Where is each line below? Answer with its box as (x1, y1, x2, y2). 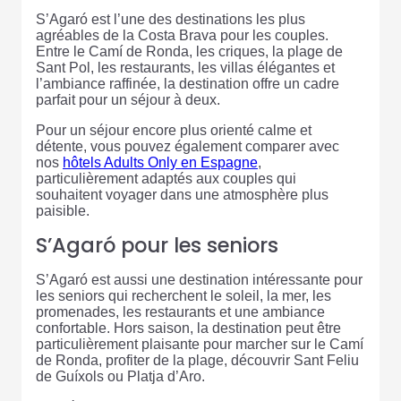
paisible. (36, 203, 90, 219)
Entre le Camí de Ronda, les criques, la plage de (36, 44, 343, 60)
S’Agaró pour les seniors (36, 231, 278, 260)
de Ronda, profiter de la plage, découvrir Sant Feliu (36, 353, 359, 369)
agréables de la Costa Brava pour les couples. (36, 28, 328, 44)
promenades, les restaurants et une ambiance (36, 304, 325, 320)
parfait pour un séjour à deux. (36, 92, 220, 108)
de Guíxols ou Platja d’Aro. (36, 369, 205, 385)
